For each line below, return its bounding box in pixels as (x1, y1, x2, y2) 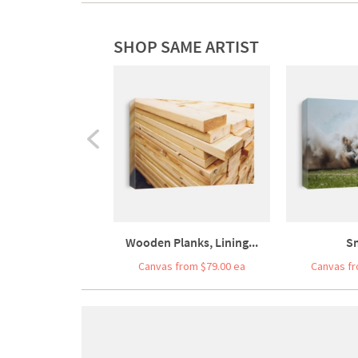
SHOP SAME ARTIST (113, 34, 259, 58)
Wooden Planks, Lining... (125, 233, 258, 250)
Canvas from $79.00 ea (138, 258, 245, 273)
